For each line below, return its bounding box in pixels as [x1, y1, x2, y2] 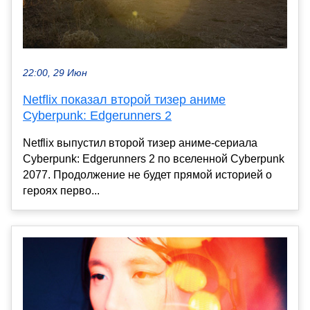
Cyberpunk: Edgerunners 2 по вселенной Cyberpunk [23, 153, 284, 165]
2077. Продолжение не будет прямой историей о [23, 169, 272, 181]
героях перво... [23, 185, 100, 197]
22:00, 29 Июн [23, 68, 87, 79]
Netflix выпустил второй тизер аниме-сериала [23, 137, 257, 149]
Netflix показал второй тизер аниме [23, 93, 226, 107]
